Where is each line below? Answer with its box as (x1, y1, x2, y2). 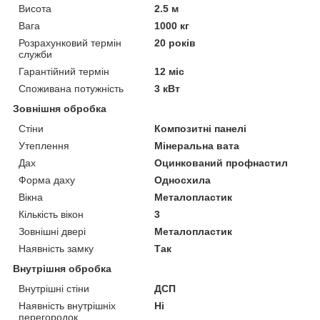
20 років (154, 36, 196, 49)
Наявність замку (19, 242, 94, 254)
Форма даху (19, 174, 75, 186)
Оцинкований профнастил (154, 156, 289, 169)
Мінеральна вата (154, 139, 240, 151)
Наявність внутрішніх (19, 299, 116, 311)
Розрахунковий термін (19, 36, 121, 49)
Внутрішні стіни (19, 282, 89, 294)
